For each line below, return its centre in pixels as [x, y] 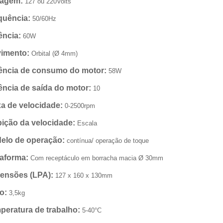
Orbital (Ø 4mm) [54, 54]
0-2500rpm [79, 106]
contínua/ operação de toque [107, 141]
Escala [86, 123]
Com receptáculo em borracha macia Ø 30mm [96, 158]
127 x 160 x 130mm [83, 175]
